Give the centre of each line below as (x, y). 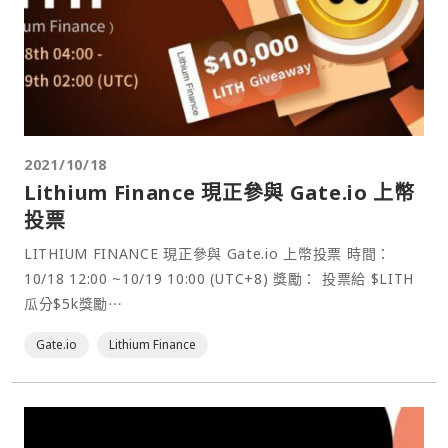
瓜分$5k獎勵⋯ (73, 303)
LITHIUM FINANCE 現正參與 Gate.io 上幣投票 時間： (207, 253)
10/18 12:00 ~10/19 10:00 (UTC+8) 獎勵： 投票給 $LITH (149, 278)
